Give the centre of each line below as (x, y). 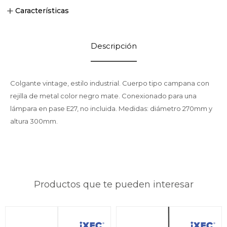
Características (42, 11)
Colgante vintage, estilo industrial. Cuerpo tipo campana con (110, 83)
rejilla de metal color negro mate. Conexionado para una (103, 96)
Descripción (113, 46)
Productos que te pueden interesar (113, 184)
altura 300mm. (34, 121)
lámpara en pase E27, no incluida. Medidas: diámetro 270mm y (111, 108)
